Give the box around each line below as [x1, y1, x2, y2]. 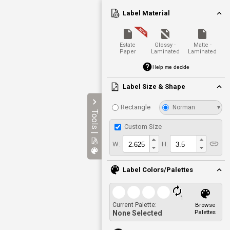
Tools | [90, 109, 100, 134]
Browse [195, 201, 215, 209]
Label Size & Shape [123, 83, 186, 91]
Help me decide [152, 64, 189, 70]
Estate [120, 42, 136, 48]
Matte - [193, 42, 212, 48]
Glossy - [155, 42, 176, 48]
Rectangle [121, 103, 150, 111]
